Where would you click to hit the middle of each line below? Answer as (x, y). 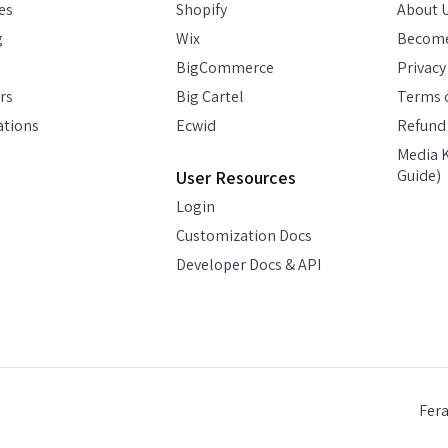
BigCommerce (224, 67)
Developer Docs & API (248, 264)
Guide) (419, 175)
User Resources (235, 177)
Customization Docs (243, 235)
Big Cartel (209, 96)
